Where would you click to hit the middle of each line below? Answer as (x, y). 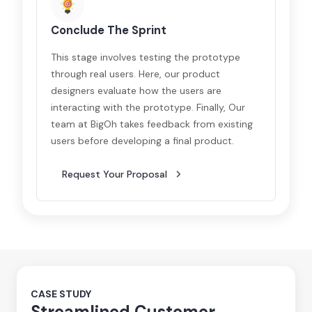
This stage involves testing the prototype (146, 57)
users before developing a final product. (143, 141)
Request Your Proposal (115, 174)
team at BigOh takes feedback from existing (152, 124)
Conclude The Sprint (109, 30)
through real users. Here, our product (136, 74)
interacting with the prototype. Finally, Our (148, 107)
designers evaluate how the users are (136, 91)
